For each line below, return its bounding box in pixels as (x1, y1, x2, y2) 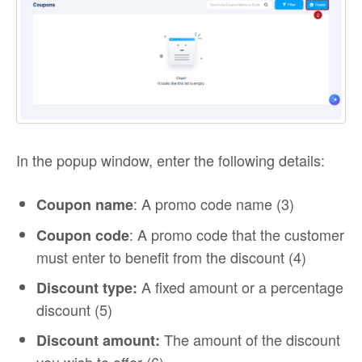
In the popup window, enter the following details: (16, 149, 325, 171)
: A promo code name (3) (133, 193, 294, 215)
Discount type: (36, 277, 137, 299)
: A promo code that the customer (129, 224, 344, 246)
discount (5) (36, 299, 112, 321)
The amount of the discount (160, 329, 340, 351)
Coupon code (36, 225, 129, 246)
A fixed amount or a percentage (137, 276, 343, 298)
